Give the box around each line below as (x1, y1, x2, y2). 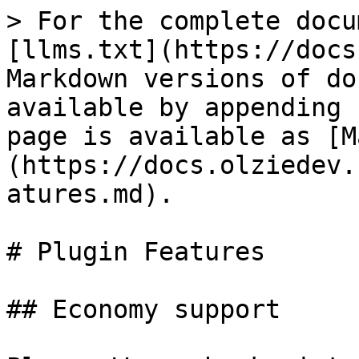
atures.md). (6, 179, 174, 208)
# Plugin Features (6, 237, 265, 266)
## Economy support (6, 295, 280, 324)
